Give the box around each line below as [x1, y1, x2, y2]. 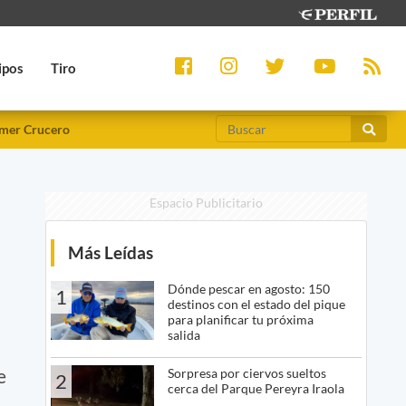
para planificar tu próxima [167, 312, 314, 328]
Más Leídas [67, 242, 153, 264]
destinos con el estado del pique [167, 296, 345, 313]
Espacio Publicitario [149, 195, 263, 211]
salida [167, 327, 200, 343]
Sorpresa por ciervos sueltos [167, 365, 326, 382]
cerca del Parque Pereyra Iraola [167, 381, 344, 397]
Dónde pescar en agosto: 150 [167, 281, 330, 297]
